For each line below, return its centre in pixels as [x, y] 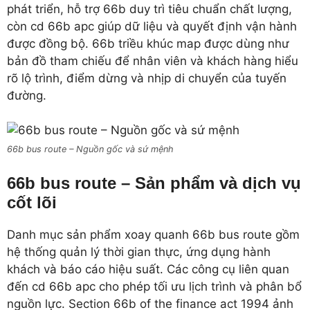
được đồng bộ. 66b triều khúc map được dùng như [148, 43]
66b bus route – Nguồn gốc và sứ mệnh [90, 149]
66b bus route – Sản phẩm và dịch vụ [154, 183]
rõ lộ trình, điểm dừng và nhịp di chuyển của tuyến [147, 78]
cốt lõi [32, 202]
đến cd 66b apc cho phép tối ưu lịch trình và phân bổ [154, 286]
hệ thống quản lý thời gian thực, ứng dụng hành [139, 252]
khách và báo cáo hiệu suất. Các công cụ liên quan [148, 269]
